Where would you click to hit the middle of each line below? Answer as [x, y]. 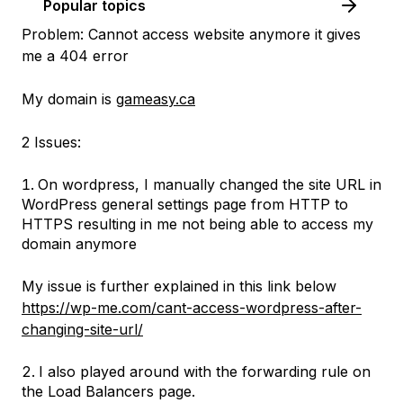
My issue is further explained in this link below [179, 286]
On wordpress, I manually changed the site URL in [210, 184]
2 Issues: [51, 142]
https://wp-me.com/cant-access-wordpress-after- [192, 308]
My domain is [69, 99]
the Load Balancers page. [108, 391]
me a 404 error [75, 56]
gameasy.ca [156, 99]
